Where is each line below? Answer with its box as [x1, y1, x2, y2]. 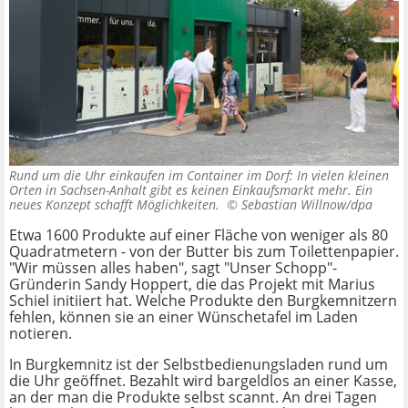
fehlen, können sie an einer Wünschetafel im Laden [9, 307, 358, 328]
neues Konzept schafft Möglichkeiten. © [9, 196, 241, 214]
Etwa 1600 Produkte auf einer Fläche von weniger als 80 [9, 225, 388, 246]
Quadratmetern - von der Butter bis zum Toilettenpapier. [9, 241, 399, 262]
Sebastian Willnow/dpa [241, 196, 372, 214]
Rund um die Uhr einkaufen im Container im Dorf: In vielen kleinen [9, 167, 389, 185]
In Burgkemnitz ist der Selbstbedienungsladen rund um [9, 354, 388, 375]
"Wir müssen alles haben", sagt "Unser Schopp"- [9, 258, 337, 279]
